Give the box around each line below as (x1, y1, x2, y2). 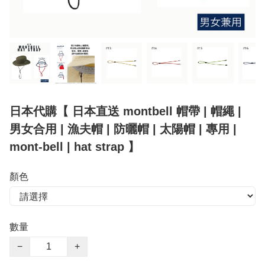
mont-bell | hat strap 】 (9, 140, 140, 154)
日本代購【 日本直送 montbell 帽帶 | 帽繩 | (9, 105, 241, 118)
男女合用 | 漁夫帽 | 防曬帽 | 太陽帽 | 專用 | (9, 122, 237, 136)
